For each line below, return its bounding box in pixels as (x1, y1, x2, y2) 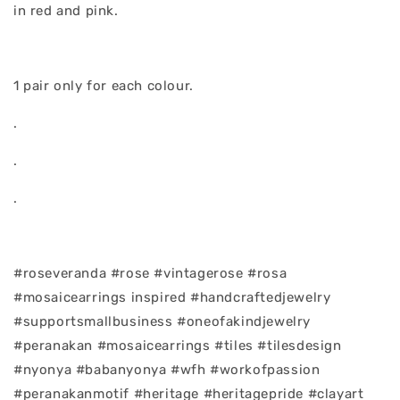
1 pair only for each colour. (13, 78, 194, 94)
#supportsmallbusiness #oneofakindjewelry (13, 313, 312, 329)
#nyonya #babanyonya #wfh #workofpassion (13, 362, 321, 378)
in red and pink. (13, 3, 123, 19)
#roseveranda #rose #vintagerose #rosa (13, 265, 287, 281)
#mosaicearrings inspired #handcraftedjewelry (13, 289, 331, 305)
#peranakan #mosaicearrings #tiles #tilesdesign (13, 337, 342, 354)
